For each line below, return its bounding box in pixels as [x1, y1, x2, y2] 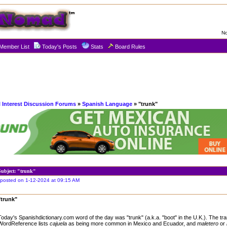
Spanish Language [82, 101, 132, 107]
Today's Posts [42, 44, 77, 50]
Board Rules [115, 44, 145, 50]
